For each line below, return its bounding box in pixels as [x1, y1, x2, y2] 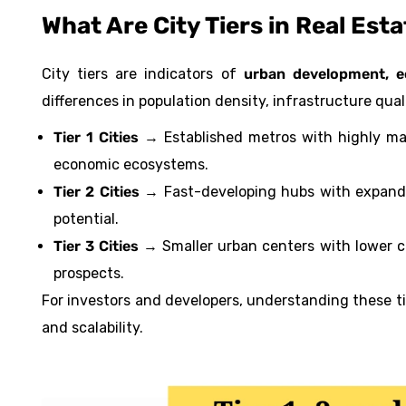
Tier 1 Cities [53, 129, 139, 146]
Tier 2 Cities [53, 183, 140, 200]
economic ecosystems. [53, 156, 208, 173]
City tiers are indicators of [42, 65, 244, 82]
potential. [53, 210, 119, 227]
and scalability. [42, 319, 143, 336]
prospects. [53, 265, 124, 282]
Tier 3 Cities [53, 237, 140, 255]
